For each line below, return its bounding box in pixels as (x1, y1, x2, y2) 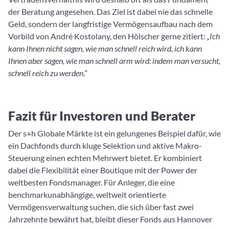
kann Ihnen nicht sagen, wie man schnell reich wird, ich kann (8, 43, 202, 54)
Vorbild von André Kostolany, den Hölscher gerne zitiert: (8, 31, 207, 41)
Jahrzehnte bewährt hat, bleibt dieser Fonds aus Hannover (8, 214, 212, 224)
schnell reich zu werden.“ (8, 68, 87, 78)
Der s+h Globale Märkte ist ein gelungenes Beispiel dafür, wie (8, 128, 221, 139)
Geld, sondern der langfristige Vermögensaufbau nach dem (8, 19, 213, 29)
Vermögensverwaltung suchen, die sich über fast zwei (8, 202, 194, 212)
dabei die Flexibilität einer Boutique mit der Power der (8, 165, 197, 175)
